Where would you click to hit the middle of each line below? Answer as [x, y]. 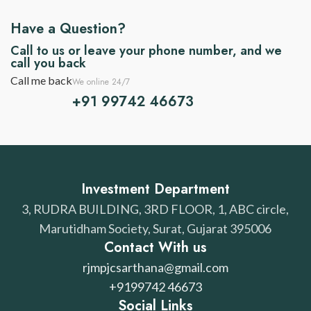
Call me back [41, 80]
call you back [48, 63]
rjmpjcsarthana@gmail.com [155, 267]
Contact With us [155, 247]
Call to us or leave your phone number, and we [146, 51]
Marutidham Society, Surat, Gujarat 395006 [155, 228]
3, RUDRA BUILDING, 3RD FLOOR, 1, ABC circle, [155, 209]
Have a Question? [68, 29]
